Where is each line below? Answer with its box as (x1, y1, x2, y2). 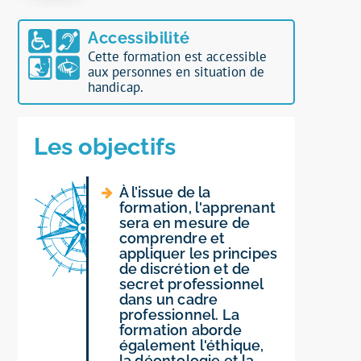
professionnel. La (118, 306, 239, 324)
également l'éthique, (118, 337, 264, 355)
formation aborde (118, 322, 242, 339)
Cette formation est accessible (88, 48, 268, 66)
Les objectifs (34, 133, 176, 161)
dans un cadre (118, 291, 218, 309)
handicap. (88, 78, 144, 97)
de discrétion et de (118, 260, 251, 278)
